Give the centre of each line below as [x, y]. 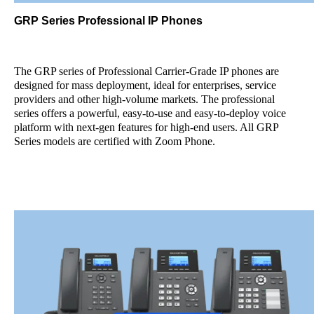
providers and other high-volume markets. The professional [144, 99]
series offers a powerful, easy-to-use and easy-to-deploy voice [150, 113]
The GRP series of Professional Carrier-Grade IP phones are [146, 71]
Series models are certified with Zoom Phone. [116, 141]
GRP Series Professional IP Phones [108, 21]
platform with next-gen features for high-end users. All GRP [146, 127]
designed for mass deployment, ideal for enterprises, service [145, 85]
